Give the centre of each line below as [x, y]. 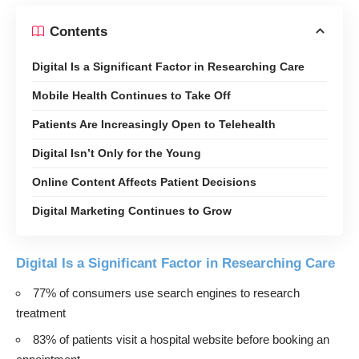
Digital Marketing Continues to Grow [132, 211]
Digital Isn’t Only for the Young [117, 153]
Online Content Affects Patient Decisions [144, 182]
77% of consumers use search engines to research [166, 293]
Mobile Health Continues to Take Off [131, 96]
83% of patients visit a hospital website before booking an [181, 339]
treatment [41, 313]
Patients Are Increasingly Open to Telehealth [154, 125]
